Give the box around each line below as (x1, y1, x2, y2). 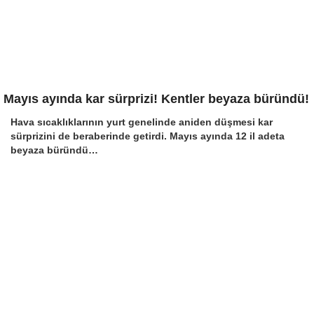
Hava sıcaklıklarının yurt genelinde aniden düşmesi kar (11, 116, 273, 128)
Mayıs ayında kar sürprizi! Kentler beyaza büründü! (4, 92, 309, 106)
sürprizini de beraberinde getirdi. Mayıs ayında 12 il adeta (11, 130, 285, 142)
